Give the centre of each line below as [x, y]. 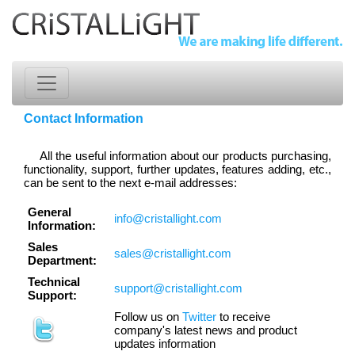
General [50, 212]
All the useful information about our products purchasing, [185, 156]
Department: [62, 260]
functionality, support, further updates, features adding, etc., [177, 169]
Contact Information [84, 118]
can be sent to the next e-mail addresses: [130, 183]
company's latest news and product [206, 330]
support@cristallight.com [178, 288]
